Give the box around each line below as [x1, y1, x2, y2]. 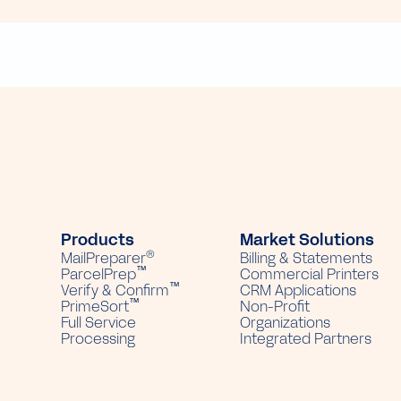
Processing [61, 328, 135, 350]
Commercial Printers [240, 264, 379, 286]
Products [61, 228, 134, 252]
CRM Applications [240, 280, 356, 302]
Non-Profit [240, 296, 310, 318]
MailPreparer [61, 248, 146, 269]
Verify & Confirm [61, 280, 169, 302]
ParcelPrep [61, 264, 136, 286]
